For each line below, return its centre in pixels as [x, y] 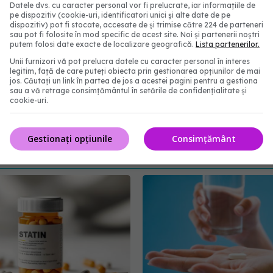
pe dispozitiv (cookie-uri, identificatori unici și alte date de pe [120, 15]
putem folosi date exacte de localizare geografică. [103, 44]
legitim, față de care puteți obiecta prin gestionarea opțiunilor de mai [135, 71]
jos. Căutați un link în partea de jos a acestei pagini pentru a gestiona [134, 81]
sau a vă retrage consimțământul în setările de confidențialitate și [128, 90]
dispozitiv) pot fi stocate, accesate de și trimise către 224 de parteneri [136, 25]
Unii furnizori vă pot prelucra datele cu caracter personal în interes [130, 61]
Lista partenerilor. [228, 44]
